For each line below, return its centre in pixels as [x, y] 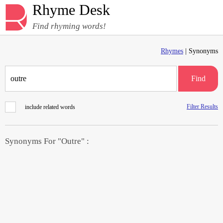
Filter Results [202, 107]
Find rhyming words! [69, 26]
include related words [50, 107]
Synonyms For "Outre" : [47, 141]
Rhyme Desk [71, 10]
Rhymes [172, 51]
